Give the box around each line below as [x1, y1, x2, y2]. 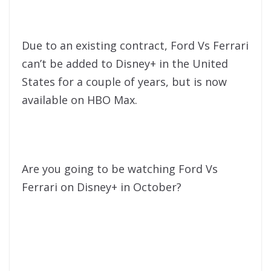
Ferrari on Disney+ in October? [22, 180, 181, 195]
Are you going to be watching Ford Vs [22, 162, 218, 177]
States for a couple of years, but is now [22, 74, 227, 90]
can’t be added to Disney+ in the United [22, 56, 228, 71]
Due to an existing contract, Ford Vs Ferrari [22, 38, 249, 53]
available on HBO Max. [22, 93, 137, 108]
